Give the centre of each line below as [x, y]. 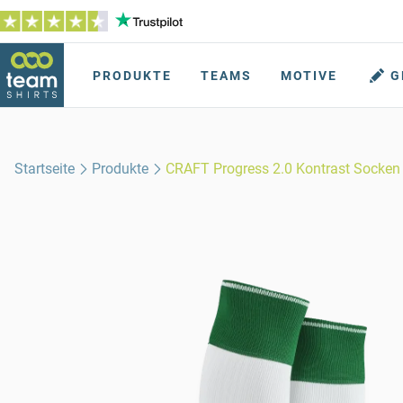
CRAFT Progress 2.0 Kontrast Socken [283, 169]
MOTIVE [309, 76]
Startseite [45, 169]
